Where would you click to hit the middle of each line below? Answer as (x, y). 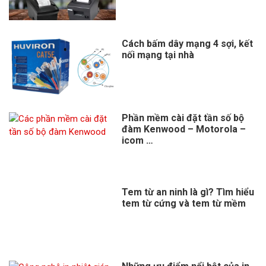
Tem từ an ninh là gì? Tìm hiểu (188, 192)
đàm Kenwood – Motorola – (184, 129)
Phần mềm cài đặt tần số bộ (183, 118)
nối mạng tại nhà (158, 55)
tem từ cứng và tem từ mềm (184, 203)
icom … (137, 140)
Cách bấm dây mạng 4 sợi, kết (187, 44)
